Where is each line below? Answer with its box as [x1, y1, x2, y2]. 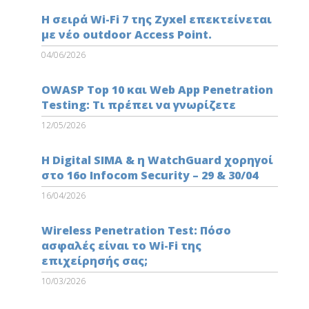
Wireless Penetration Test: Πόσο [41, 222, 231, 238]
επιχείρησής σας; [41, 252, 148, 268]
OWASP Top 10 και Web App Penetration [41, 81, 273, 97]
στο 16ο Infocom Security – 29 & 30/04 [41, 167, 258, 183]
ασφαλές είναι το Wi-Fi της [41, 237, 201, 253]
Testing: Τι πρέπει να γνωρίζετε [41, 97, 236, 112]
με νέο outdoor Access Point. [41, 26, 212, 42]
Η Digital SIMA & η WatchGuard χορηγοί [41, 152, 273, 168]
